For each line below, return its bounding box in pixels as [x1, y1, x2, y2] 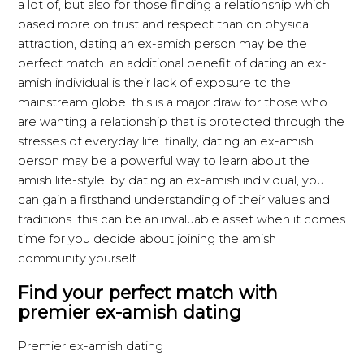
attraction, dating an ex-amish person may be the [18, 37, 308, 52]
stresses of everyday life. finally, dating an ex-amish [18, 134, 314, 149]
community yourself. [18, 251, 139, 266]
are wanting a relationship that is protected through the [18, 115, 345, 130]
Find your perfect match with [18, 282, 279, 304]
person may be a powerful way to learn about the [18, 154, 310, 169]
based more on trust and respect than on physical [18, 17, 312, 32]
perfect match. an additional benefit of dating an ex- [18, 56, 327, 71]
